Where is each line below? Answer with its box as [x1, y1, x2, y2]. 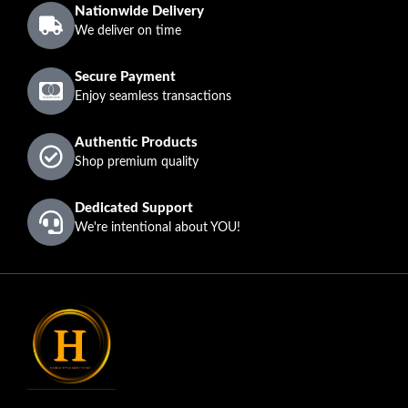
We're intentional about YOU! [75, 220, 240, 234]
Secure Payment [75, 69, 176, 84]
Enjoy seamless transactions [75, 89, 231, 103]
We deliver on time [75, 24, 181, 37]
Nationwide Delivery [75, 4, 204, 18]
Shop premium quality [75, 155, 199, 168]
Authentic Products [75, 135, 198, 149]
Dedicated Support [75, 200, 193, 215]
